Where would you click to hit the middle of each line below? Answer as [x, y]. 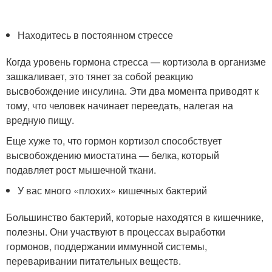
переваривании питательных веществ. [93, 261]
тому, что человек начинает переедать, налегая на [120, 106]
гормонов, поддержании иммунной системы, [107, 246]
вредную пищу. [40, 120]
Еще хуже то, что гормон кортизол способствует [114, 141]
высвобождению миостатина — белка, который [113, 155]
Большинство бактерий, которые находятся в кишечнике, [135, 217]
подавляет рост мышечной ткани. [81, 170]
